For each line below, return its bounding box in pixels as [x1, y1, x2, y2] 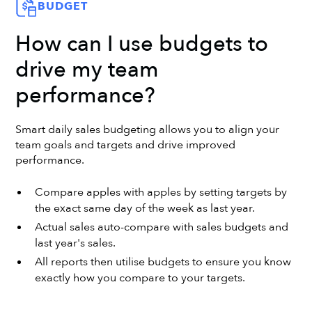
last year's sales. [34, 235, 116, 251]
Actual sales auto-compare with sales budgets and [34, 219, 288, 235]
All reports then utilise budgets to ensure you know [34, 253, 291, 270]
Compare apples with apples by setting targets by [34, 184, 287, 200]
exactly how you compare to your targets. [34, 270, 245, 286]
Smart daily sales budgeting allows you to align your [15, 122, 280, 138]
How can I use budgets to [15, 29, 269, 59]
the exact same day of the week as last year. [34, 200, 255, 216]
